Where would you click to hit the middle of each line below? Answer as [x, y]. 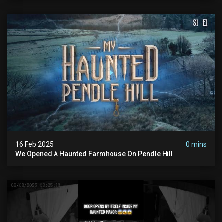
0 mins [196, 144]
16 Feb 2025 [34, 144]
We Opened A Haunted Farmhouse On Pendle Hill [94, 153]
